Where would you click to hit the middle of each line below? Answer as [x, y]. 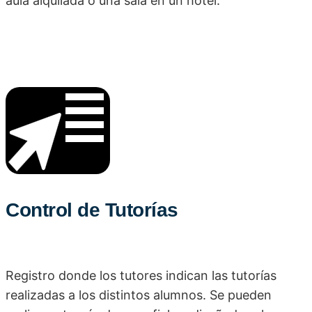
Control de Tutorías [92, 210]
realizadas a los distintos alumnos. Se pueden [139, 295]
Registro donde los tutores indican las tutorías [141, 276]
